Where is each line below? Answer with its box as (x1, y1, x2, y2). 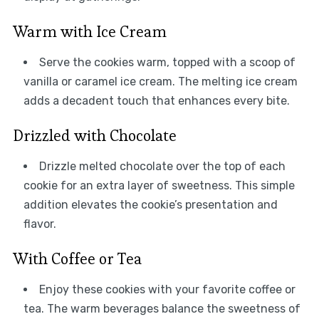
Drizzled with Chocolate (12, 125, 177, 145)
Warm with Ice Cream (12, 21, 167, 41)
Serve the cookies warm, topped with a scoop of (38, 55, 296, 69)
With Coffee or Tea (12, 248, 142, 268)
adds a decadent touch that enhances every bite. (23, 93, 290, 108)
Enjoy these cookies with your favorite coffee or (38, 282, 296, 296)
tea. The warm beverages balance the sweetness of (23, 301, 300, 315)
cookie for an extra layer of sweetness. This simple (23, 178, 295, 192)
